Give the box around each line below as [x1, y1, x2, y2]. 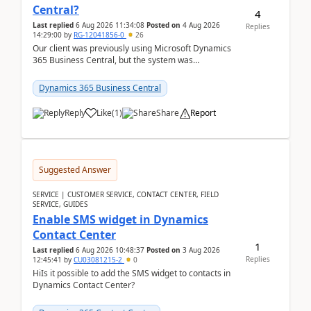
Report [190, 107, 216, 119]
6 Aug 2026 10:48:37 [76, 245, 144, 255]
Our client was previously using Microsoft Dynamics [33, 42, 231, 54]
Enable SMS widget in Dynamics [33, 212, 208, 227]
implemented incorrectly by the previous [33, 66, 188, 78]
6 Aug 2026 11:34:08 [76, 20, 144, 30]
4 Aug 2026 [183, 20, 220, 30]
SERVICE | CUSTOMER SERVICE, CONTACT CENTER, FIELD [33, 190, 219, 199]
